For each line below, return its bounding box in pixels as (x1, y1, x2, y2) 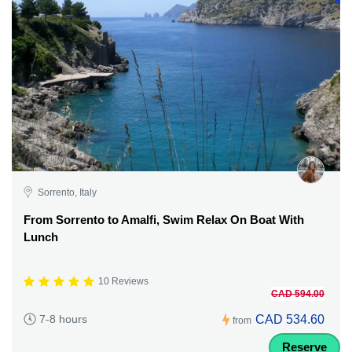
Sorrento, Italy (38, 186, 97, 198)
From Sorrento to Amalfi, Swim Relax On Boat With (24, 212, 304, 226)
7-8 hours (39, 313, 87, 326)
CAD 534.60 (255, 312, 324, 326)
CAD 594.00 (271, 288, 324, 299)
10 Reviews (98, 276, 148, 288)
